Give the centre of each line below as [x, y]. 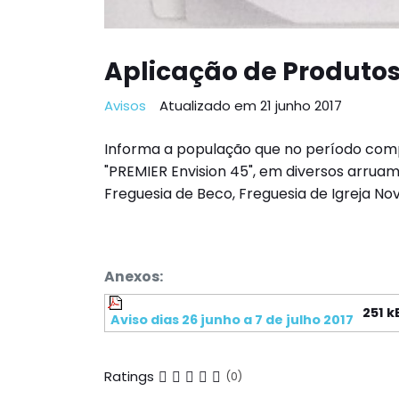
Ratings [129, 377]
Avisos [125, 105]
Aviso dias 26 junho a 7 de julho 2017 [231, 319]
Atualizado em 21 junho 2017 [251, 105]
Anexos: [134, 276]
